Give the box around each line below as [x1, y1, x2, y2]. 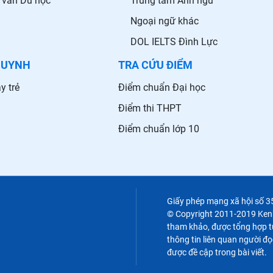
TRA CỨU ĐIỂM [118, 58, 193, 72]
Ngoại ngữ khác [130, 15, 199, 27]
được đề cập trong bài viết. [167, 247, 267, 257]
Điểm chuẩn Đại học [118, 82, 205, 94]
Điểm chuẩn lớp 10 [118, 123, 199, 135]
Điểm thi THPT [118, 102, 182, 115]
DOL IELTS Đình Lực [130, 36, 218, 48]
